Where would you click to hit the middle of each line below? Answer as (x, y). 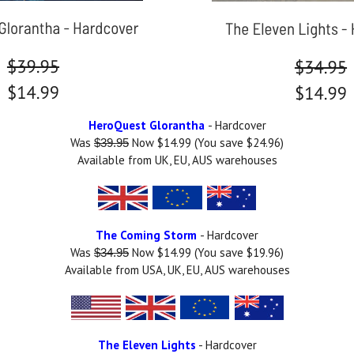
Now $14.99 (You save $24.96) (206, 142)
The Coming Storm (146, 235)
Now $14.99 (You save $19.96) (206, 252)
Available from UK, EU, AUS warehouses (177, 160)
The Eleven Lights (147, 345)
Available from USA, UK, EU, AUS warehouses (177, 269)
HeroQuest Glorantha (146, 125)
